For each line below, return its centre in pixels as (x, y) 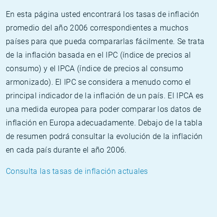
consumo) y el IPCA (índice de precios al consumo (95, 69)
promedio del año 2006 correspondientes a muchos (97, 28)
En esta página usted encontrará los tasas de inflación (103, 14)
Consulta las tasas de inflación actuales (77, 171)
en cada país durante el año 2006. (66, 150)
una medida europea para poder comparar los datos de (104, 109)
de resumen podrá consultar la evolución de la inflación (104, 136)
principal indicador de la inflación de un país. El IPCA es (105, 96)
